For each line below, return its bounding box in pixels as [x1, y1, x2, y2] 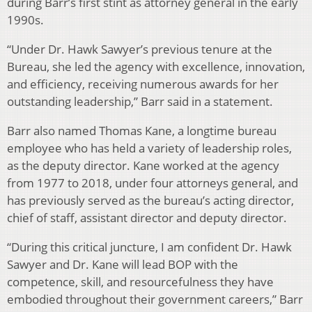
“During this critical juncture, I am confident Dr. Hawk [7, 239, 292, 256]
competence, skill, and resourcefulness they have [7, 274, 274, 290]
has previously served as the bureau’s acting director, [7, 192, 294, 209]
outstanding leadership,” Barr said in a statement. [7, 93, 273, 110]
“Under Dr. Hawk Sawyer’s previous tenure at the [7, 41, 272, 58]
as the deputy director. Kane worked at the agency [7, 157, 279, 174]
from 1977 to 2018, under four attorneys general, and [7, 175, 298, 192]
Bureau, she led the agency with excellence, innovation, [7, 58, 305, 75]
